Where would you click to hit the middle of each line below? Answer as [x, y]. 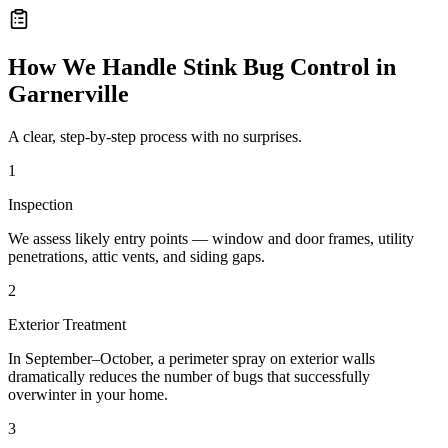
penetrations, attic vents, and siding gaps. [136, 257]
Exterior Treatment [67, 325]
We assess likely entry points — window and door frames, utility [211, 239]
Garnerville [68, 94]
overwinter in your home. [88, 395]
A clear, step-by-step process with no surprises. [155, 137]
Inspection [40, 205]
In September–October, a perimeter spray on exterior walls [191, 359]
